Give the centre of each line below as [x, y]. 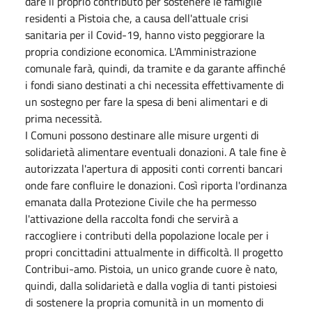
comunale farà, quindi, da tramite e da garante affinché [155, 68]
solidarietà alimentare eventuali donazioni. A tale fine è [156, 151]
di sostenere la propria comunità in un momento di [145, 302]
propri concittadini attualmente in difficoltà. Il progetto [154, 252]
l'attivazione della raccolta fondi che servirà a [132, 218]
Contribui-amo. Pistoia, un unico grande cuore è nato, [151, 268]
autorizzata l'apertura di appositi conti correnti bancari [154, 168]
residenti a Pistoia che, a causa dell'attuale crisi [137, 18]
